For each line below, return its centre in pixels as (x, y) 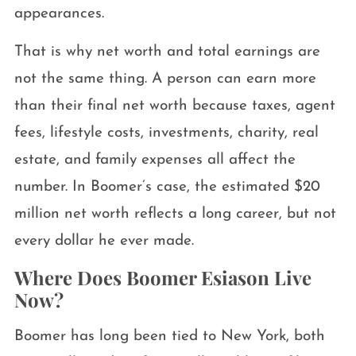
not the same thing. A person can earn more (165, 79)
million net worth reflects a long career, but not (175, 215)
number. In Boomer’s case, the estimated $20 (167, 188)
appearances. (59, 14)
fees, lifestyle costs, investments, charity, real (166, 133)
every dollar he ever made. (104, 242)
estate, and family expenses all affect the (155, 161)
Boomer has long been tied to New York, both (169, 337)
